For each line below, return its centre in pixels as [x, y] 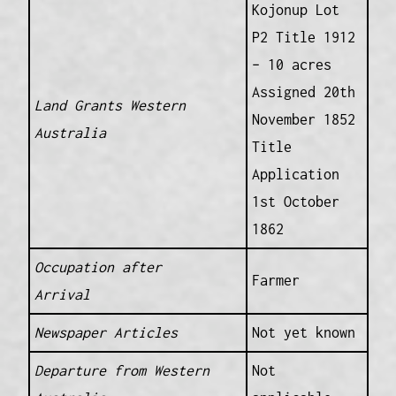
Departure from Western [122, 371]
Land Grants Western [110, 106]
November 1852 [303, 120]
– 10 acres [291, 65]
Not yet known [303, 333]
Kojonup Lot [295, 10]
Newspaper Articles [106, 333]
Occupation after [98, 267]
